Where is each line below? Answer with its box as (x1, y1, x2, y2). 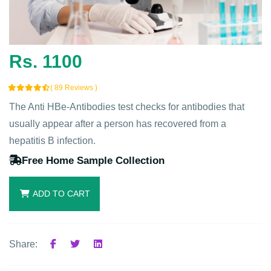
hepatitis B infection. (9, 135, 96, 146)
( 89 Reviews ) (50, 83, 97, 92)
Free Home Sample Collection (22, 154, 165, 166)
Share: (9, 238, 38, 249)
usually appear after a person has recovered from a (9, 118, 226, 129)
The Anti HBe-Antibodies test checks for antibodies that (9, 101, 244, 112)
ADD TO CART (33, 188, 90, 198)
